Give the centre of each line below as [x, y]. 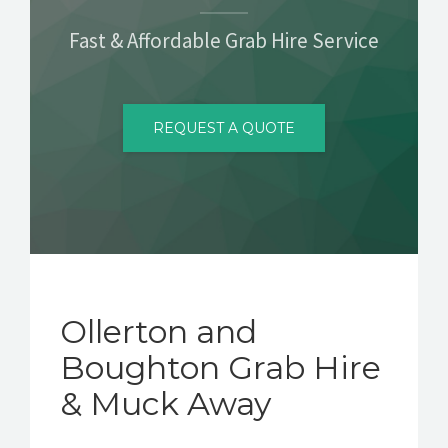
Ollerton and [158, 331]
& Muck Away [165, 403]
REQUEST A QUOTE [224, 127]
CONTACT [59, 24]
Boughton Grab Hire [220, 367]
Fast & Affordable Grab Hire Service [224, 40]
